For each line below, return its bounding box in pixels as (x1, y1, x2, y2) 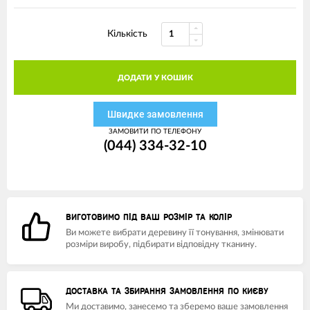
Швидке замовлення (107, 109, 203, 120)
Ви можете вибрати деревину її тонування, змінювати (66, 228, 284, 237)
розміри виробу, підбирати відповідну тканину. (66, 240, 257, 249)
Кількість (107, 29, 147, 39)
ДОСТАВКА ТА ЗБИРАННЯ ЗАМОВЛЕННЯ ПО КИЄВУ (66, 286, 268, 296)
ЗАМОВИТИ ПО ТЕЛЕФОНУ (109, 128, 201, 135)
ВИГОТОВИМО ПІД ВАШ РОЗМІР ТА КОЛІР (66, 212, 232, 222)
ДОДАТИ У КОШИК (117, 74, 193, 82)
